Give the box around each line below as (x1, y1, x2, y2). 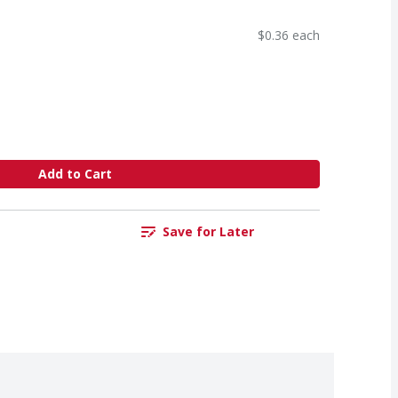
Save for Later (162, 223, 254, 241)
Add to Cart (37, 165, 112, 183)
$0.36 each (258, 26, 320, 44)
